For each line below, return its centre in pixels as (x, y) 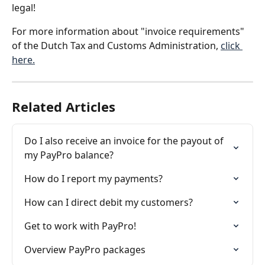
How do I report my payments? (93, 179)
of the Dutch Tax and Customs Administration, (116, 46)
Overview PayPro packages (85, 250)
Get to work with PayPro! (80, 226)
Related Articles (64, 106)
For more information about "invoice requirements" (129, 31)
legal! (24, 8)
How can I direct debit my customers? (109, 202)
